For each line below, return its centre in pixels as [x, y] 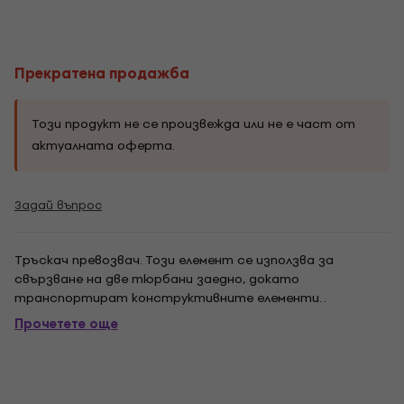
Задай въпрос [58, 205]
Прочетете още [66, 324]
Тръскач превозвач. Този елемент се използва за [174, 260]
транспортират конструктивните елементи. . [170, 298]
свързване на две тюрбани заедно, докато [157, 279]
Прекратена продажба [102, 73]
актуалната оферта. [103, 146]
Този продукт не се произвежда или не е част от [193, 124]
